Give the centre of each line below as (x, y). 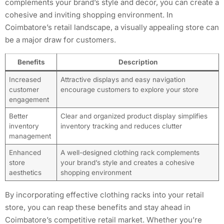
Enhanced (25, 152)
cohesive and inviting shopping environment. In (89, 15)
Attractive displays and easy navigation (123, 79)
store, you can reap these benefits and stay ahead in (98, 207)
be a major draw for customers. (60, 40)
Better (18, 116)
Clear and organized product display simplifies (134, 116)
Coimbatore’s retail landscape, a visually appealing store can (112, 27)
